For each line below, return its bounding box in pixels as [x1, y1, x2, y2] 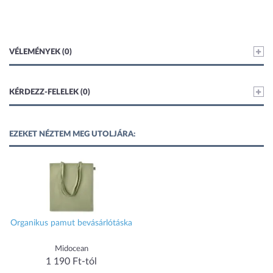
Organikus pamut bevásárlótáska [10, 219, 132, 227]
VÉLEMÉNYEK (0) [9, 48, 72, 56]
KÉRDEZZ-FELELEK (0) [9, 88, 90, 96]
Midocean [54, 245, 88, 253]
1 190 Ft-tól [46, 257, 97, 266]
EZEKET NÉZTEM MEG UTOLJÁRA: [9, 130, 135, 138]
